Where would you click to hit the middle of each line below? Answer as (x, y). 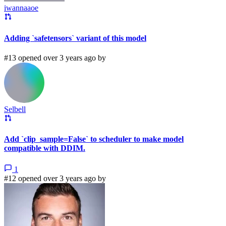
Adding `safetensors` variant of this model (75, 38)
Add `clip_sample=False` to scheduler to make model (94, 139)
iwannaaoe (21, 8)
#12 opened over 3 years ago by (55, 178)
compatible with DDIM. (45, 148)
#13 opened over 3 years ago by (55, 58)
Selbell (15, 109)
